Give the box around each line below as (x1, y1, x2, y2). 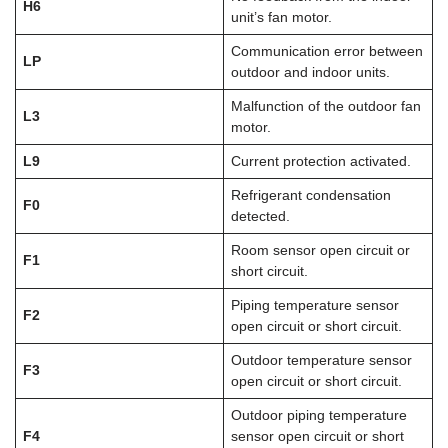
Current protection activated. (230, 153, 411, 169)
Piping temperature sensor (230, 297, 399, 313)
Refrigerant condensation (230, 187, 391, 203)
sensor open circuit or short (230, 428, 404, 444)
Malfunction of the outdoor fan (230, 98, 421, 114)
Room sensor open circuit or (230, 242, 410, 258)
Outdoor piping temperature (230, 407, 407, 423)
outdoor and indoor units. (230, 64, 390, 80)
